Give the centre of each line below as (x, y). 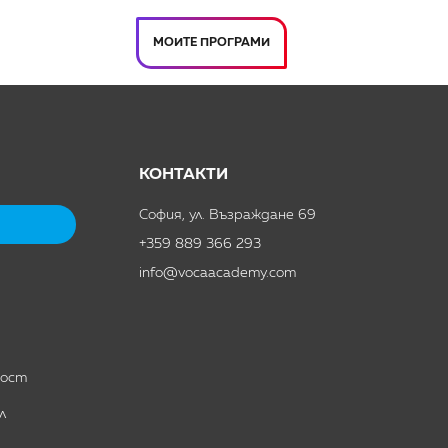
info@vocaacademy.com (217, 273)
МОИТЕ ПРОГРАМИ (212, 42)
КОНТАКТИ (183, 175)
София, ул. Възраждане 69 (227, 215)
